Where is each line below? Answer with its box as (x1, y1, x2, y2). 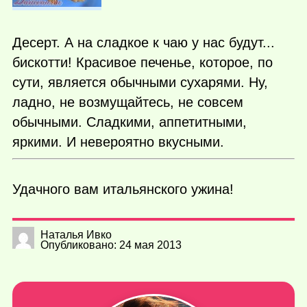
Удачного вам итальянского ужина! (12, 182, 234, 197)
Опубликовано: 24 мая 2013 (40, 239, 182, 251)
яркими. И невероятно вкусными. (12, 134, 224, 149)
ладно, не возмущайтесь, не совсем (12, 94, 243, 110)
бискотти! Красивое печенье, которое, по (12, 54, 273, 70)
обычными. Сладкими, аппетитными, (12, 114, 247, 130)
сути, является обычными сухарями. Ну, (12, 74, 268, 90)
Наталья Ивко (40, 229, 112, 241)
